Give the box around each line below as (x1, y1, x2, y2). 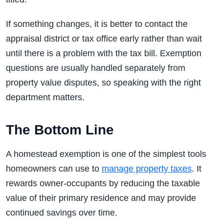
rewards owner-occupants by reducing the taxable (6, 178, 200, 188)
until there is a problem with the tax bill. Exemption (6, 48, 201, 58)
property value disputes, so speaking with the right (6, 78, 201, 88)
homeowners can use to (6, 164, 102, 174)
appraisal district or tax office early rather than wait (6, 34, 202, 44)
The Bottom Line (6, 122, 114, 137)
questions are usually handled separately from (6, 63, 185, 73)
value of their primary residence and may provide (6, 193, 196, 203)
